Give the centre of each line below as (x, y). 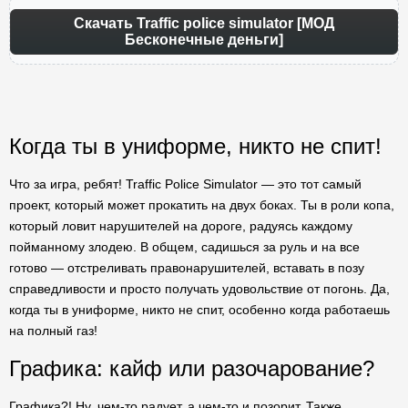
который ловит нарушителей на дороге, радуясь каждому (181, 226)
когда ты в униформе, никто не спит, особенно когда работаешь (199, 310)
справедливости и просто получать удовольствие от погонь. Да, (199, 289)
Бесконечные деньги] (204, 40)
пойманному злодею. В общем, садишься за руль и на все (184, 247)
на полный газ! (53, 331)
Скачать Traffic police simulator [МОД (204, 23)
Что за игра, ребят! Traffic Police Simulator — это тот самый (185, 184)
